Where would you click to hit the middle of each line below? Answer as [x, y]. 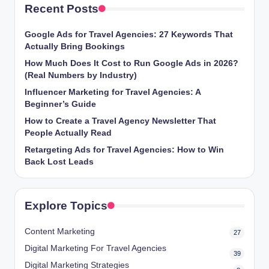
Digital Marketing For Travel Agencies [95, 248]
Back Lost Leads [59, 162]
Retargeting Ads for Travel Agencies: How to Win [124, 150]
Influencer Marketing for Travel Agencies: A [113, 92]
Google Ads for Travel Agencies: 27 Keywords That [129, 34]
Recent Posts [62, 8]
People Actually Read [68, 133]
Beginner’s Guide [60, 104]
